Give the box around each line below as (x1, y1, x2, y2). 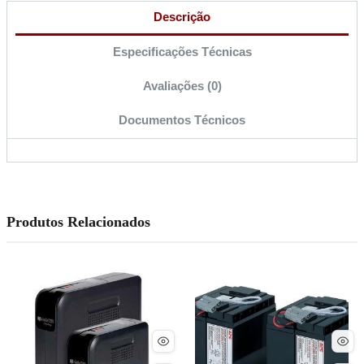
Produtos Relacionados (6, 214, 150, 231)
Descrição (154, 10, 210, 24)
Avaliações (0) (142, 79, 222, 93)
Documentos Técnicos (119, 113, 245, 128)
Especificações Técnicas (112, 44, 252, 58)
